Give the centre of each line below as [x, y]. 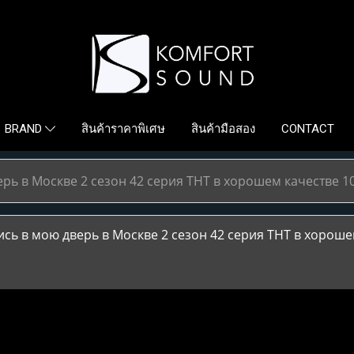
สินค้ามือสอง [224, 129]
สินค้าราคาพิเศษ [124, 129]
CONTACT [308, 129]
